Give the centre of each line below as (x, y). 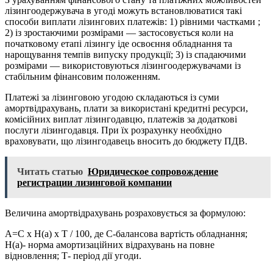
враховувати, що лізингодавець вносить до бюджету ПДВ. (126, 141)
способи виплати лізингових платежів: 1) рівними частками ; (133, 22)
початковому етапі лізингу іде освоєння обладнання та (119, 44)
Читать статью (50, 172)
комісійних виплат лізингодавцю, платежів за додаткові (121, 119)
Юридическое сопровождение (153, 172)
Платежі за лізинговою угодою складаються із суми (112, 97)
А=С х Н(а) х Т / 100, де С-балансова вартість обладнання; (126, 234)
